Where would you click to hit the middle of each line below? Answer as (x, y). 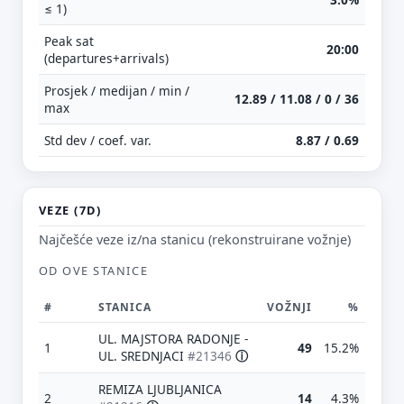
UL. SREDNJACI (142, 355)
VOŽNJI (290, 307)
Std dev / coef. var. (97, 140)
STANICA (124, 307)
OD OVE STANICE (93, 271)
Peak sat (69, 41)
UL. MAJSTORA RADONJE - (173, 338)
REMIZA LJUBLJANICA (160, 389)
